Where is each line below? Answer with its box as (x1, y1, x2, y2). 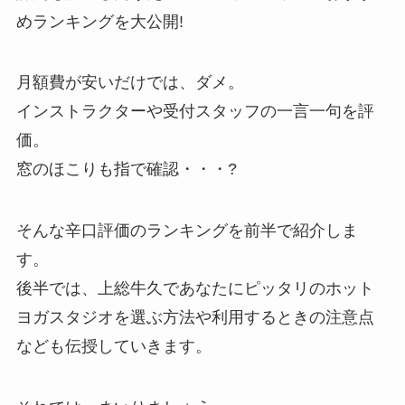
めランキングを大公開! (15, 12, 184, 31)
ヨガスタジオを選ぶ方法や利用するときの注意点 (15, 308, 374, 327)
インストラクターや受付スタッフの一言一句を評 (15, 102, 374, 121)
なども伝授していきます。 (15, 337, 212, 356)
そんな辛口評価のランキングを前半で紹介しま (15, 221, 358, 240)
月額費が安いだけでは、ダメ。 (15, 73, 244, 92)
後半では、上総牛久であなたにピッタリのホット (15, 279, 374, 298)
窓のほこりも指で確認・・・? (15, 160, 237, 179)
